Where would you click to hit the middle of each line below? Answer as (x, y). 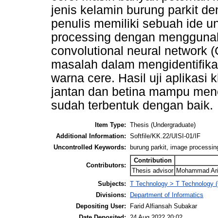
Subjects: (112, 183)
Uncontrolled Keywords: (90, 147)
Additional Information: (91, 136)
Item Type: (110, 125)
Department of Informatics (167, 195)
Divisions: (111, 195)
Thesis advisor (153, 170)
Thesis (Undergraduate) (163, 125)
